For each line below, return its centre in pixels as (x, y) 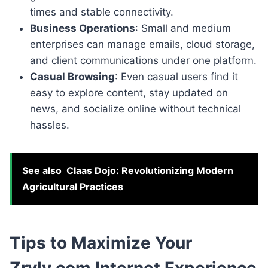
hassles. (50, 125)
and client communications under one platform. (143, 60)
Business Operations (83, 28)
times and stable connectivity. (102, 12)
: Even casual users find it (176, 76)
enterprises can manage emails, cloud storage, (142, 44)
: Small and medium (183, 28)
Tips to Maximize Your (101, 243)
